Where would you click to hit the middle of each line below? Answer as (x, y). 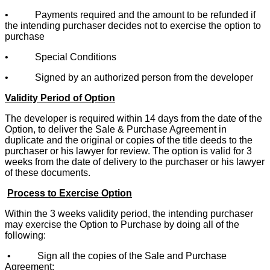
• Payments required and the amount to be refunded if (130, 14)
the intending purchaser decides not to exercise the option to (133, 25)
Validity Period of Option (60, 98)
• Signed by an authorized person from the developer (129, 77)
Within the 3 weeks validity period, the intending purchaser (129, 213)
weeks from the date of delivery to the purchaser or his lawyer (135, 162)
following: (25, 235)
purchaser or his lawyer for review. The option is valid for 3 (128, 151)
